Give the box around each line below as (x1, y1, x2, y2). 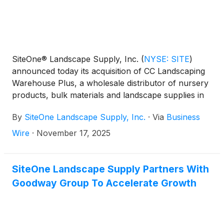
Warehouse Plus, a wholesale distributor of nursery (12, 78, 208, 88)
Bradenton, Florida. (12, 102, 85, 112)
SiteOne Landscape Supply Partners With (12, 163, 209, 175)
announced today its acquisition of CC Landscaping (12, 66, 205, 76)
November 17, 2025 (36, 128, 110, 138)
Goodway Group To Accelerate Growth (12, 177, 196, 189)
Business (166, 112, 200, 122)
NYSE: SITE (144, 54, 189, 64)
